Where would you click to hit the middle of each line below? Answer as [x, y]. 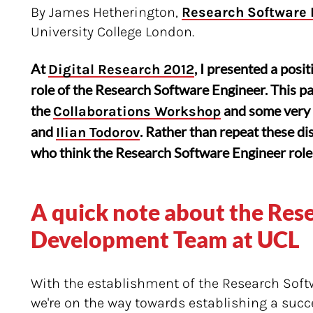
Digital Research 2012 [121, 70]
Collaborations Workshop [137, 111]
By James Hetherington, [106, 12]
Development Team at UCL [165, 239]
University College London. [112, 32]
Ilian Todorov [98, 132]
